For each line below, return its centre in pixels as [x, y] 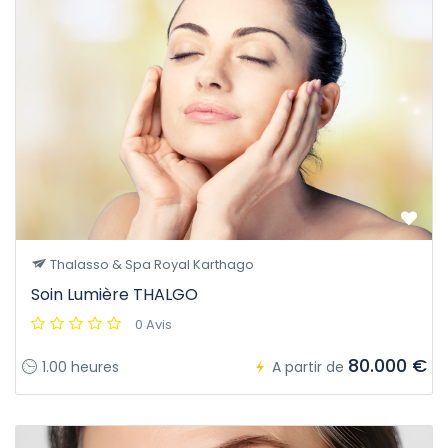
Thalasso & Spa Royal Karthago [150, 265]
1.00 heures [78, 367]
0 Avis [153, 325]
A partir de [308, 367]
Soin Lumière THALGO [114, 295]
